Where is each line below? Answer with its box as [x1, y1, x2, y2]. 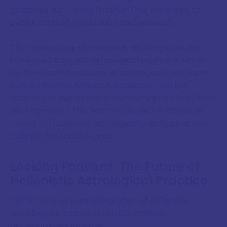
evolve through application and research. [10, 17, 175, 29]
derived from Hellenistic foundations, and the [10, 80, 188, 92]
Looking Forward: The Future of [10, 158, 200, 175]
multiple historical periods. [10, 130, 115, 142]
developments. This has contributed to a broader [10, 105, 206, 117]
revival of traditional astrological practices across [10, 118, 208, 130]
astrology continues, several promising [10, 207, 164, 219]
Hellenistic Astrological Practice [10, 172, 207, 189]
